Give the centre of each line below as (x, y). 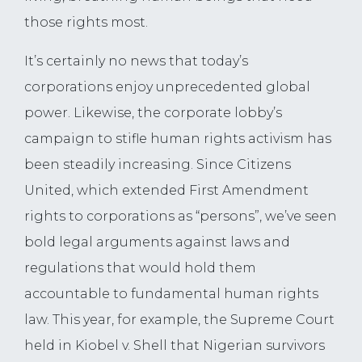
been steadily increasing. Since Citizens (158, 165)
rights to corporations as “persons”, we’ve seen (181, 217)
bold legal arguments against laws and (157, 242)
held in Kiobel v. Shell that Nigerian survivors (175, 346)
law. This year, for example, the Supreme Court (179, 320)
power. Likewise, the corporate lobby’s (153, 113)
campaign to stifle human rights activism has (178, 139)
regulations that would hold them (140, 268)
